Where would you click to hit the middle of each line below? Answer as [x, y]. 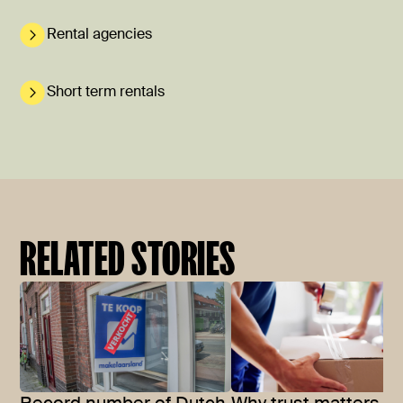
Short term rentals [106, 92]
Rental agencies [99, 35]
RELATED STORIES [128, 258]
